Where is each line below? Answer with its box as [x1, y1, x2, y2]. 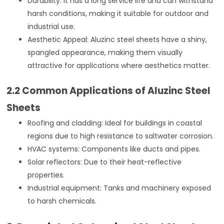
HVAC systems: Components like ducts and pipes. [27, 143, 201, 154]
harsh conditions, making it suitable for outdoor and [27, 8, 209, 18]
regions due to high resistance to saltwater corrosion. [27, 130, 214, 141]
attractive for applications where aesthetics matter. [27, 60, 210, 70]
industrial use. [27, 21, 75, 31]
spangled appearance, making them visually [27, 47, 183, 57]
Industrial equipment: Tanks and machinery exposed [27, 182, 211, 193]
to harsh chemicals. [27, 195, 97, 206]
